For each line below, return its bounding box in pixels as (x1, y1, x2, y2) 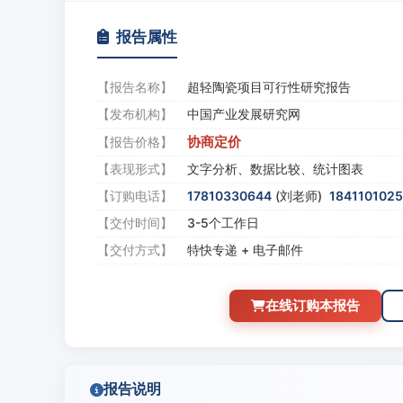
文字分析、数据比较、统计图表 (187, 161, 363, 176)
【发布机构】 (97, 106, 173, 121)
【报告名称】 (97, 79, 173, 94)
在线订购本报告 (264, 297, 360, 314)
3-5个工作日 (187, 215, 259, 230)
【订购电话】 (97, 188, 173, 203)
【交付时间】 (97, 215, 173, 230)
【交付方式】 (97, 242, 173, 257)
